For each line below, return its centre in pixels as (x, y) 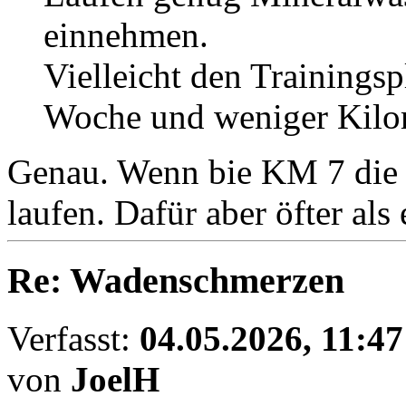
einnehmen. (126, 35)
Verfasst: (73, 339)
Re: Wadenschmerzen (176, 280)
